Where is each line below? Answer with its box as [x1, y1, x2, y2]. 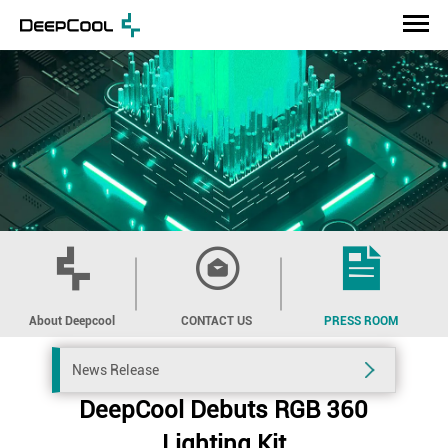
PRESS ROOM [323, 313, 398, 328]
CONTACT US [180, 313, 252, 328]
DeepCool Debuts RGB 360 [79, 395, 369, 424]
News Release [72, 361, 160, 378]
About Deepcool [29, 313, 116, 328]
